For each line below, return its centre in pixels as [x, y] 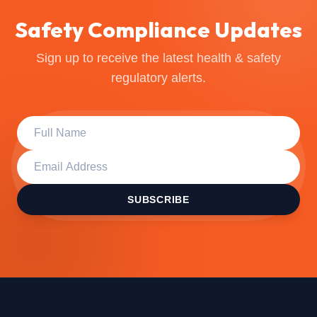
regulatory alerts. [158, 78]
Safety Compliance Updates [158, 30]
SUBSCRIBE [158, 200]
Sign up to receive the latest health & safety [158, 58]
